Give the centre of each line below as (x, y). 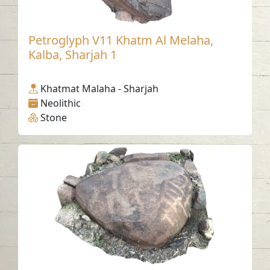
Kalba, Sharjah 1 (73, 55)
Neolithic (61, 103)
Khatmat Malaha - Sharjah (100, 89)
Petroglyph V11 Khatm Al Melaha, (121, 40)
